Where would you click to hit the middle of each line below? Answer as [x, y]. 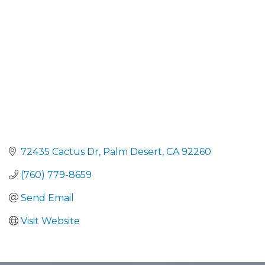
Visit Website [50, 221]
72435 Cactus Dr [60, 151]
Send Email [47, 198]
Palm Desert [132, 151]
